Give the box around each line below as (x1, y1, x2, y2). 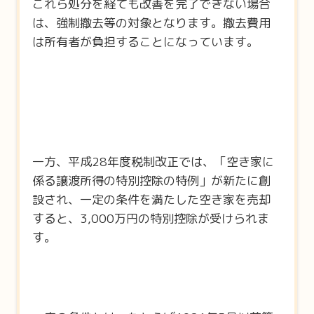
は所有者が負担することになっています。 (32, 33, 259, 50)
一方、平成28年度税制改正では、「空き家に (32, 153, 274, 170)
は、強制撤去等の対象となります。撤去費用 (32, 14, 271, 31)
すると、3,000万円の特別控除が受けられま (32, 210, 269, 226)
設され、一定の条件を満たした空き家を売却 (32, 191, 271, 207)
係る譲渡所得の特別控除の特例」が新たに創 (32, 172, 271, 189)
